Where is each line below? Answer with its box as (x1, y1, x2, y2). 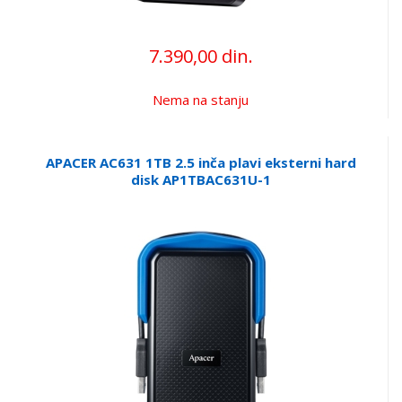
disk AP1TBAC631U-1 (130, 170, 271, 188)
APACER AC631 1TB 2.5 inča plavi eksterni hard (45, 153, 356, 171)
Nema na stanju (153, 90, 249, 109)
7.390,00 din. (148, 43, 253, 68)
